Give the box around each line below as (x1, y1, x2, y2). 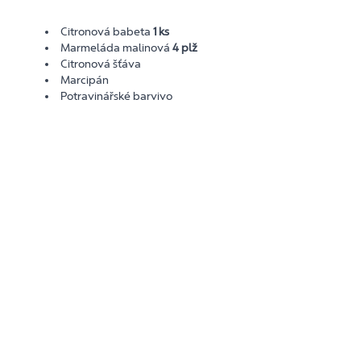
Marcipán (60, 73, 110, 87)
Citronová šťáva (60, 56, 142, 71)
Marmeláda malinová (60, 40, 173, 55)
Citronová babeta (60, 24, 154, 39)
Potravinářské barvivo (60, 89, 173, 103)
